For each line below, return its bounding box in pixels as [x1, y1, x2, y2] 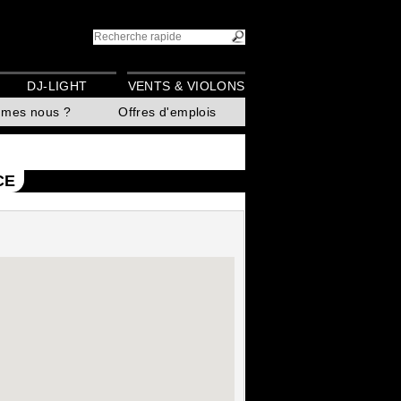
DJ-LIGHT [27, 79, 88, 94]
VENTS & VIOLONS [127, 79, 245, 94]
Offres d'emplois [118, 105, 217, 120]
